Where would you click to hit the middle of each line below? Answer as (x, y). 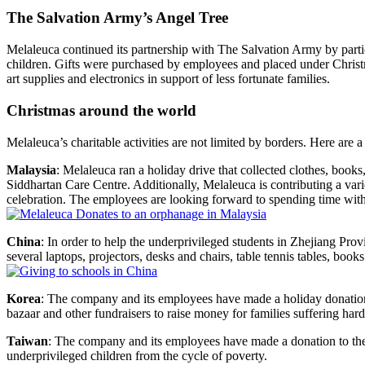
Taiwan (27, 341)
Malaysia (31, 169)
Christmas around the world (101, 110)
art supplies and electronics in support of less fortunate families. (168, 79)
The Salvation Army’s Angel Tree (117, 18)
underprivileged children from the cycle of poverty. (137, 355)
